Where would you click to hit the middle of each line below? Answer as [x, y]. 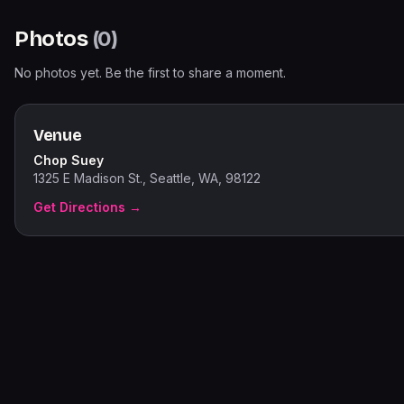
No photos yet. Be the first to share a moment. [150, 73]
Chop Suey [69, 160]
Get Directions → [87, 207]
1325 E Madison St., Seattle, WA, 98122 [147, 178]
